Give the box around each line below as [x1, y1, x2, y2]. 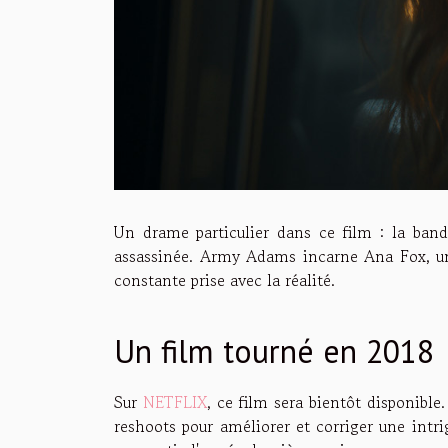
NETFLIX [142, 389, 207, 414]
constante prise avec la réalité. [114, 267, 335, 292]
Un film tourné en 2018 [114, 329, 434, 372]
